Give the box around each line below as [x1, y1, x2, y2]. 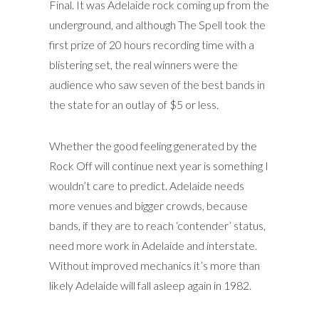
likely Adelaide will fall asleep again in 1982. [49, 278, 251, 293]
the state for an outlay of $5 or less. [49, 98, 219, 112]
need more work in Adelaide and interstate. [49, 239, 257, 253]
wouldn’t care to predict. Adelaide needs [49, 179, 244, 193]
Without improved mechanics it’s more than [49, 258, 260, 273]
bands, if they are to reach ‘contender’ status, [49, 219, 266, 233]
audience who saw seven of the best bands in [49, 78, 265, 92]
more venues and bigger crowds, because [49, 199, 248, 213]
